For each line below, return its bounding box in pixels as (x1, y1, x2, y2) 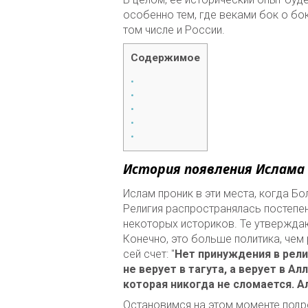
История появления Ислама (123, 159, 305, 179)
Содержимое (131, 51, 200, 64)
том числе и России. (123, 23, 225, 36)
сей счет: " (123, 247, 175, 261)
